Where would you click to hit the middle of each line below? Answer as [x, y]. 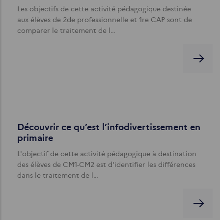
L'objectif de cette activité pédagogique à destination [107, 153]
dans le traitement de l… [58, 175]
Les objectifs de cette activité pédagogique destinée [104, 9]
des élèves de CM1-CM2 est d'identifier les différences [106, 164]
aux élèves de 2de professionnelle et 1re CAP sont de [105, 19]
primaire [35, 138]
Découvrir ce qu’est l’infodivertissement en [109, 127]
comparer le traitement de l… [66, 30]
